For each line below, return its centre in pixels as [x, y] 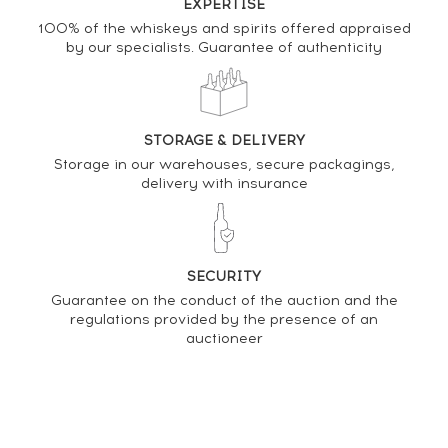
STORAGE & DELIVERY [224, 141]
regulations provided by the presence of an [224, 320]
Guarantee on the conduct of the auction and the [224, 301]
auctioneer [224, 339]
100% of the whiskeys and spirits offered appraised [224, 29]
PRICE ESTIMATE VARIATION [224, 98]
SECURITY [224, 277]
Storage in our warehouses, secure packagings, [224, 165]
